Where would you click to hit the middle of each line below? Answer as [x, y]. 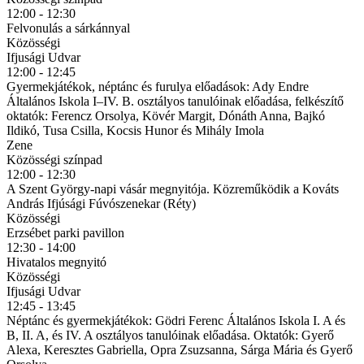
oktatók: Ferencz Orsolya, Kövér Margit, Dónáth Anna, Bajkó [166, 115]
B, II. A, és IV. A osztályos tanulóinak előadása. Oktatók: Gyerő [170, 335]
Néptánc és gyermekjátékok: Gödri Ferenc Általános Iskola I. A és [176, 320]
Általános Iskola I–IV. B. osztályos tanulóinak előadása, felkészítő [175, 101]
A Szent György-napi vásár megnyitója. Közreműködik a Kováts [173, 188]
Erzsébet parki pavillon [65, 232]
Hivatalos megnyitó [56, 262]
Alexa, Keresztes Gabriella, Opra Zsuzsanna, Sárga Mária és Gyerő [180, 349]
